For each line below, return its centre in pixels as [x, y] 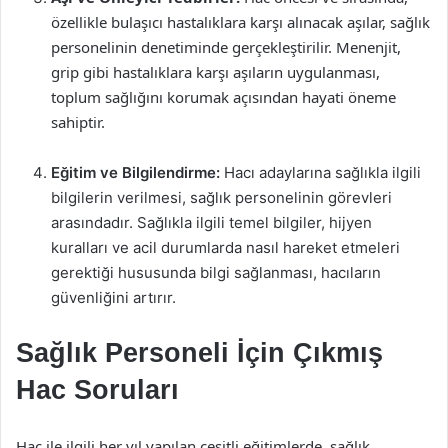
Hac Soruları [97, 390]
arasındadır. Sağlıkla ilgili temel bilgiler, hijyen [211, 222]
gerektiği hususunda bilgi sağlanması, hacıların [216, 272]
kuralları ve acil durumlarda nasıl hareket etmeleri [225, 247]
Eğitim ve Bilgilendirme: [135, 172]
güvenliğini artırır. [113, 297]
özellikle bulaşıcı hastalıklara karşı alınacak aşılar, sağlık [240, 22]
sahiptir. [78, 122]
